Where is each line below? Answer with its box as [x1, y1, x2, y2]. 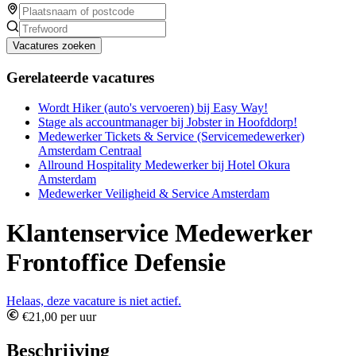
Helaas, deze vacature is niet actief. [6, 294, 181, 308]
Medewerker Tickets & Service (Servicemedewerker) [38, 130, 304, 144]
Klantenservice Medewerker [6, 218, 311, 247]
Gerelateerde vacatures [6, 68, 154, 86]
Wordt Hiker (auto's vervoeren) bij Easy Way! [38, 101, 268, 115]
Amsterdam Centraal [38, 144, 141, 158]
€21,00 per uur [19, 310, 96, 324]
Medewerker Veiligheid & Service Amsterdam [38, 187, 269, 201]
